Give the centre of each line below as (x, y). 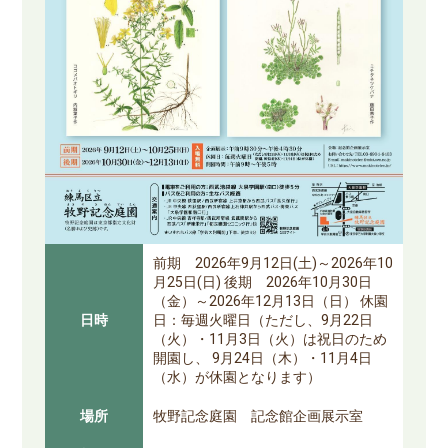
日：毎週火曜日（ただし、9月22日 (262, 321)
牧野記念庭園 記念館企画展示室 (257, 417)
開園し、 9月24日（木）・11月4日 (262, 359)
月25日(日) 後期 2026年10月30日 (262, 283)
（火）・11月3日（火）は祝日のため (269, 340)
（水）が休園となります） (236, 378)
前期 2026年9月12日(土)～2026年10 (272, 264)
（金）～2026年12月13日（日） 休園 (270, 302)
